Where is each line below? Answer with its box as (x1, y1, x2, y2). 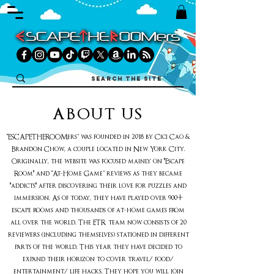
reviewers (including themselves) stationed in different (7, 231, 189, 239)
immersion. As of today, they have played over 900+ (13, 194, 183, 202)
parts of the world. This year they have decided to (14, 243, 182, 251)
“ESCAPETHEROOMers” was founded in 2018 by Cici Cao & (6, 133, 190, 141)
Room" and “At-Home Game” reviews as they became (14, 169, 182, 177)
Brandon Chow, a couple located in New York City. (11, 145, 185, 153)
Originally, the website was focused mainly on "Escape (12, 157, 185, 165)
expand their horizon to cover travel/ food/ (23, 255, 174, 263)
